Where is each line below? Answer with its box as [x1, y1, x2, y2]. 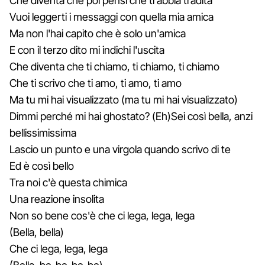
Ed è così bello [9, 159, 74, 172]
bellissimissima [9, 126, 76, 139]
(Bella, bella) [9, 225, 64, 238]
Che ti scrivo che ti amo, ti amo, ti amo [9, 76, 182, 89]
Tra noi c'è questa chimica [9, 176, 127, 189]
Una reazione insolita [9, 192, 104, 205]
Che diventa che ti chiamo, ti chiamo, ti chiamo [9, 60, 219, 73]
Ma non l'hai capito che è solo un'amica [9, 27, 186, 40]
